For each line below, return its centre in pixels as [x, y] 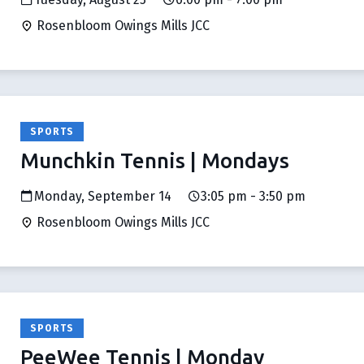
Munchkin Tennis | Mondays [155, 160]
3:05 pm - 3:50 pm [253, 196]
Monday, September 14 [103, 196]
